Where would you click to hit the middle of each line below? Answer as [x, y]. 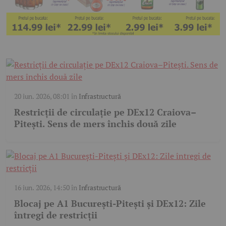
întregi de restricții [56, 215]
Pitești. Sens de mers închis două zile [95, 124]
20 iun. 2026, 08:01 [42, 96]
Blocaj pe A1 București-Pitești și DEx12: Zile [110, 204]
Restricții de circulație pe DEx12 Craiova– [105, 112]
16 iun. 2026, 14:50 [42, 188]
